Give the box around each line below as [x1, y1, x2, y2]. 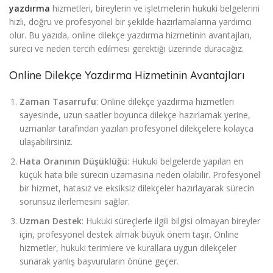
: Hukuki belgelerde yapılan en [127, 155, 243, 168]
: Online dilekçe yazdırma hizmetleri [96, 96, 234, 108]
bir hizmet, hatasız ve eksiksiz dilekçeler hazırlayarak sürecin [19, 182, 254, 194]
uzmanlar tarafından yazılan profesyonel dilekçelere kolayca [19, 122, 253, 135]
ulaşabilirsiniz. [19, 136, 73, 148]
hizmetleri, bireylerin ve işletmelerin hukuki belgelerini [50, 2, 260, 15]
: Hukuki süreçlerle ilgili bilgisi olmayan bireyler [82, 215, 260, 227]
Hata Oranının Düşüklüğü [19, 155, 127, 168]
